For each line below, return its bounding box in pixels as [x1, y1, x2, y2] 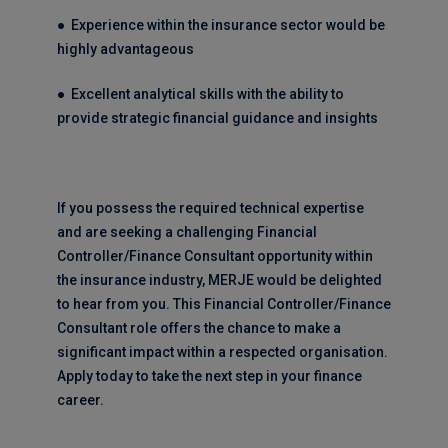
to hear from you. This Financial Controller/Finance [56, 296, 391, 312]
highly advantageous [56, 41, 194, 57]
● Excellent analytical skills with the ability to [56, 86, 344, 102]
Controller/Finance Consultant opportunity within [56, 248, 373, 264]
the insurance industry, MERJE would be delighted [56, 272, 382, 288]
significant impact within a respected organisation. [56, 344, 388, 360]
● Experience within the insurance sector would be [56, 17, 385, 33]
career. [56, 392, 104, 408]
